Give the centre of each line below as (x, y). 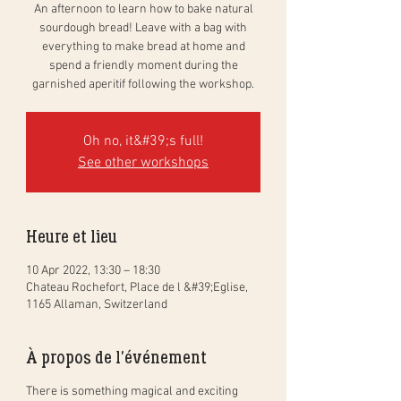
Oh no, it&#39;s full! (143, 141)
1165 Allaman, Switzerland (97, 304)
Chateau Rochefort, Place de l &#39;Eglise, (137, 287)
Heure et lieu (72, 236)
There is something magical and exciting (132, 391)
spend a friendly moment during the (143, 65)
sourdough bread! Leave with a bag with (143, 28)
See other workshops (143, 162)
